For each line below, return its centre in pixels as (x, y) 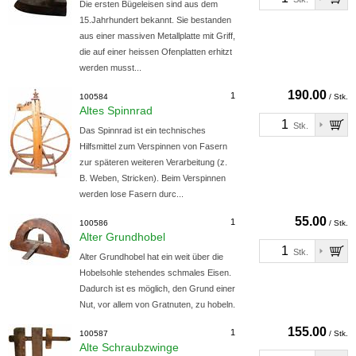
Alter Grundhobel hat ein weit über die (151, 257)
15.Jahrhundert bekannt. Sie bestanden (155, 20)
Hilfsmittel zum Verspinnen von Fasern (153, 146)
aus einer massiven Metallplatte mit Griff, (157, 36)
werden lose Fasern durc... (132, 194)
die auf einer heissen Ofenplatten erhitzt (156, 52)
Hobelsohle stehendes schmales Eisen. (155, 273)
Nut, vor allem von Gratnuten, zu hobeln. (157, 304)
